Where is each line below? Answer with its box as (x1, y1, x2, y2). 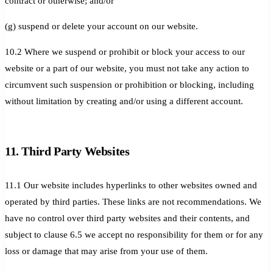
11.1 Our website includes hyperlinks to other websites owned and (5, 180, 257, 190)
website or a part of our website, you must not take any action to (5, 63, 249, 73)
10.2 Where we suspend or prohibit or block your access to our (5, 46, 245, 57)
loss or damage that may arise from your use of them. (5, 246, 208, 256)
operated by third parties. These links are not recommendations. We (5, 196, 261, 207)
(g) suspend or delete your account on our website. (5, 21, 198, 31)
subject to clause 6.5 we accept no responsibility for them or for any (5, 229, 263, 239)
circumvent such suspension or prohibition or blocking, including (5, 79, 254, 90)
